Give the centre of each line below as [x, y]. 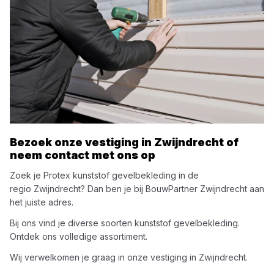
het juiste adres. [42, 202]
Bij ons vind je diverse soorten [72, 223]
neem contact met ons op [83, 155]
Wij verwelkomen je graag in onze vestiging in [104, 257]
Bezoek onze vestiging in [82, 142]
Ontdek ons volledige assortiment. [79, 236]
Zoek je [27, 175]
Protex [57, 175]
